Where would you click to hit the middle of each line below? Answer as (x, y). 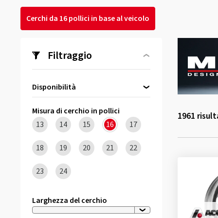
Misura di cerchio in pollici (76, 111)
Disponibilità (54, 87)
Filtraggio (70, 55)
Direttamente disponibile (85, 103)
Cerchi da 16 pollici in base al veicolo (88, 18)
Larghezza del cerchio (70, 200)
